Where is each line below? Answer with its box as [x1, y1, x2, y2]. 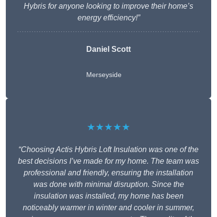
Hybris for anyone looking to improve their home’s [24, 2, 193, 11]
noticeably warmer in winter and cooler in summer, [23, 203, 194, 212]
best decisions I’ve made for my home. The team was [18, 157, 199, 166]
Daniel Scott [86, 45, 131, 54]
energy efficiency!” [77, 14, 140, 22]
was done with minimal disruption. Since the [33, 180, 184, 189]
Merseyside [86, 71, 122, 79]
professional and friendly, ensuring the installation [24, 169, 193, 177]
